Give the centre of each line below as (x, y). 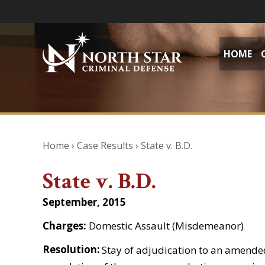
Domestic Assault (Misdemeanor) (166, 226)
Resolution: (71, 249)
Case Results (105, 146)
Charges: (66, 226)
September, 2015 (84, 202)
